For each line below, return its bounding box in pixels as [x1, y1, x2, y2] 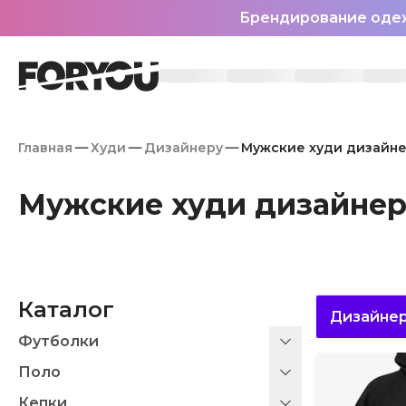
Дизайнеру [144, 140, 223, 156]
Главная [18, 140, 72, 156]
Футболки [18, 333, 99, 350]
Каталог [18, 296, 114, 323]
